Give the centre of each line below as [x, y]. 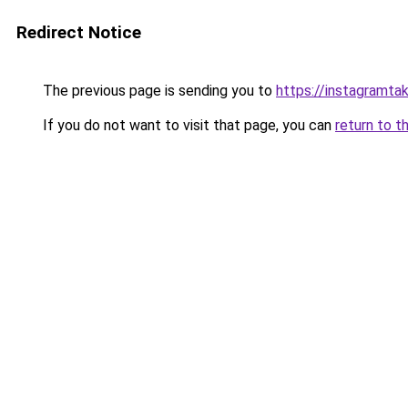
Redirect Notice [79, 32]
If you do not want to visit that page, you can [187, 125]
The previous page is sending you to [158, 91]
